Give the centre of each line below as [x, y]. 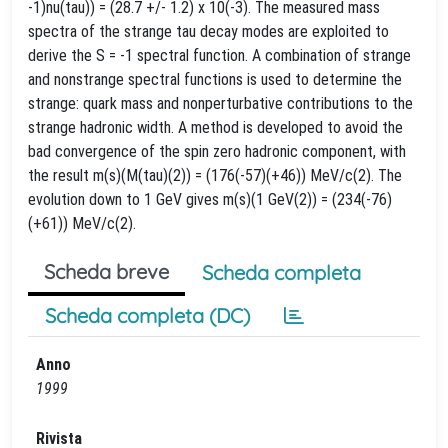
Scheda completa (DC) [147, 315]
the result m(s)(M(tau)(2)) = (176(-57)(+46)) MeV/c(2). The [215, 175]
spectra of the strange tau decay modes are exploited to [208, 31]
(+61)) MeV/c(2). [82, 223]
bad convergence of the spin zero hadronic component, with [217, 151]
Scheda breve [106, 271]
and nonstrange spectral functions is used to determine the [215, 79]
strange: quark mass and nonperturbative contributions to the [220, 103]
